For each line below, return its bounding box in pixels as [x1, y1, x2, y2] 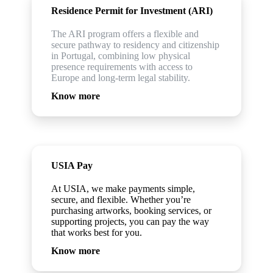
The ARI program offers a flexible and [51, 29, 199, 39]
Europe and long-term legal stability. [51, 73, 191, 83]
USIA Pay [51, 160, 93, 171]
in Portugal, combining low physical [51, 51, 191, 61]
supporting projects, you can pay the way [51, 216, 210, 227]
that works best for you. [51, 227, 143, 238]
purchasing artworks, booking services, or [51, 205, 212, 216]
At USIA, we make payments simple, [51, 183, 196, 194]
